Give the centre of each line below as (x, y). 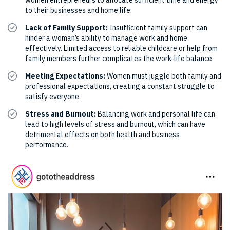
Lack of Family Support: (66, 28)
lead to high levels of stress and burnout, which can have (115, 124)
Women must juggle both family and (163, 76)
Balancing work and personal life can (156, 114)
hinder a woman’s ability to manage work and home (106, 38)
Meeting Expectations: (65, 76)
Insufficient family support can (158, 28)
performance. (47, 145)
